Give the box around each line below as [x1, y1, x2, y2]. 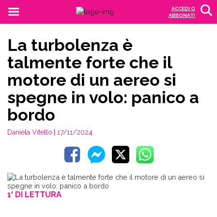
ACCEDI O [171, 6, 195, 11]
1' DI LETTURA [7, 190, 62, 199]
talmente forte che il [7, 53, 172, 72]
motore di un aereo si [7, 70, 176, 90]
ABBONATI [169, 13, 195, 18]
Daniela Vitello [7, 128, 52, 136]
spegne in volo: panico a [7, 88, 199, 107]
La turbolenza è [7, 35, 133, 55]
